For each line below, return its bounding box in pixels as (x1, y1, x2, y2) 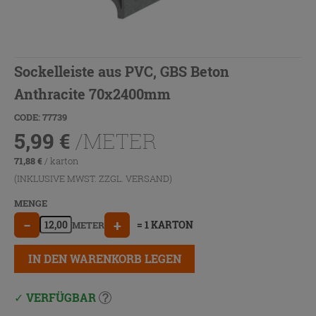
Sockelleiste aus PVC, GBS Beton (14, 61, 229, 80)
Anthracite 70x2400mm (14, 84, 171, 103)
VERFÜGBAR (23, 290, 99, 305)
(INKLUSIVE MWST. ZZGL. (14, 171, 126, 185)
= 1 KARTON (137, 218, 193, 232)
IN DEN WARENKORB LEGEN (28, 250, 181, 266)
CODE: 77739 (14, 110, 67, 123)
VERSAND (126, 171, 169, 185)
